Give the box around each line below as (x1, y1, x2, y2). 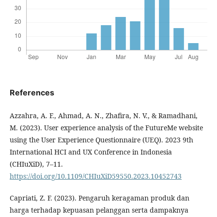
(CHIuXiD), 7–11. (10, 159, 63, 169)
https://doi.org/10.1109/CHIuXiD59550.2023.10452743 (10, 171, 182, 181)
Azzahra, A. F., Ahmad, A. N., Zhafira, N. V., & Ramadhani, (10, 111, 198, 120)
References (10, 88, 54, 97)
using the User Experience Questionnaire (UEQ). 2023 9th (10, 135, 193, 144)
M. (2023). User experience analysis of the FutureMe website (10, 123, 203, 132)
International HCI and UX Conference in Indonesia (10, 147, 172, 156)
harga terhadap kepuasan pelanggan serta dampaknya (10, 205, 188, 215)
